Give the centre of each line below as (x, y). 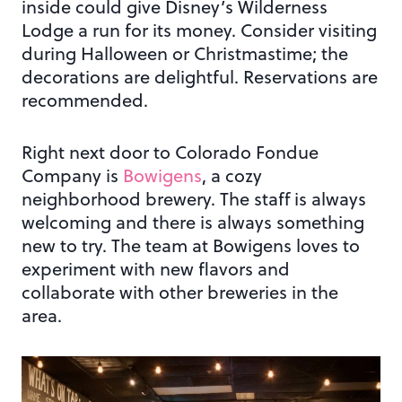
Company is (72, 176)
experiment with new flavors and (156, 269)
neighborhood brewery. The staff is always (194, 199)
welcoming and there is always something (193, 223)
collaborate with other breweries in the (180, 293)
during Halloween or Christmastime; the (185, 54)
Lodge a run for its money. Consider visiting (199, 31)
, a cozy (232, 176)
